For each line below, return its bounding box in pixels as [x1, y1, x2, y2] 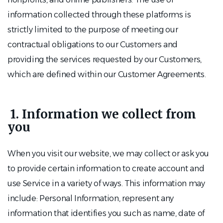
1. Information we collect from [7, 107, 196, 122]
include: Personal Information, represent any [7, 194, 174, 203]
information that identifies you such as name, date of [7, 209, 205, 218]
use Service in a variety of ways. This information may [7, 179, 205, 188]
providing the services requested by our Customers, [7, 55, 202, 64]
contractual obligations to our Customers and [7, 40, 178, 49]
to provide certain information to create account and [7, 164, 205, 173]
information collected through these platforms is [7, 10, 191, 19]
